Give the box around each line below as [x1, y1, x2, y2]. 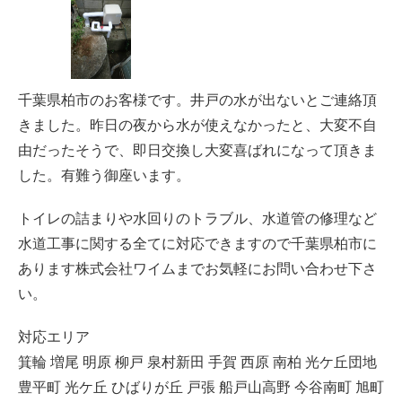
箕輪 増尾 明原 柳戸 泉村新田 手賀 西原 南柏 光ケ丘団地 [18, 354, 377, 370]
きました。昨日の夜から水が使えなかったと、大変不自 [18, 118, 377, 133]
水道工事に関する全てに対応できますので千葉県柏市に [18, 236, 377, 251]
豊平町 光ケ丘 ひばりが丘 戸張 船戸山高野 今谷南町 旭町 [18, 380, 384, 395]
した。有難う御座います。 [18, 168, 190, 183]
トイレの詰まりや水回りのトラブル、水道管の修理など [18, 211, 377, 226]
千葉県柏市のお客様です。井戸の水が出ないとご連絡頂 [18, 92, 377, 108]
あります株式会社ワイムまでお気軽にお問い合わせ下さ [18, 261, 377, 276]
